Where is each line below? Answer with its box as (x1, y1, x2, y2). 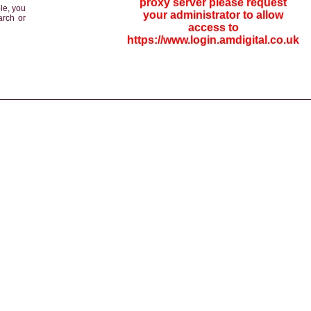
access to (187, 22, 239, 33)
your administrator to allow (143, 9, 283, 21)
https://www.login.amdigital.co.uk (127, 34, 299, 46)
